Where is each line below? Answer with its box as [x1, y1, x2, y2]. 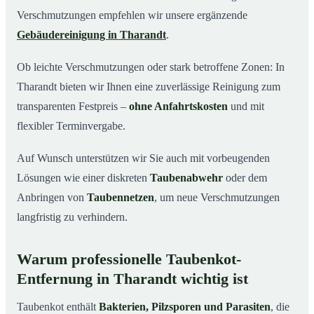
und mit [228, 100, 264, 112]
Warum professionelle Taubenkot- [17, 250, 241, 268]
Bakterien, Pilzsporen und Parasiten [99, 300, 271, 313]
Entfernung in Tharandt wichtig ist [17, 270, 248, 287]
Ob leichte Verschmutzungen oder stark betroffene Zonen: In [17, 60, 285, 73]
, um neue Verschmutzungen [154, 191, 280, 203]
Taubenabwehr [150, 171, 223, 184]
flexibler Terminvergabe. [17, 119, 125, 132]
